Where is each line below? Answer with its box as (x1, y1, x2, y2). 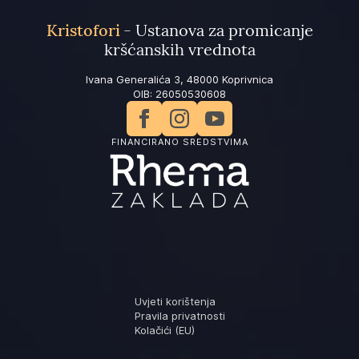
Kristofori (46, 19, 120, 40)
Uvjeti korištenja (134, 295, 216, 309)
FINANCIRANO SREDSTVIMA (111, 135, 248, 147)
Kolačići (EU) (134, 324, 195, 337)
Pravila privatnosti (134, 309, 225, 323)
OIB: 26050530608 (133, 87, 226, 100)
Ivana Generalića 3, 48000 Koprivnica (86, 72, 273, 86)
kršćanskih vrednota (103, 38, 256, 59)
